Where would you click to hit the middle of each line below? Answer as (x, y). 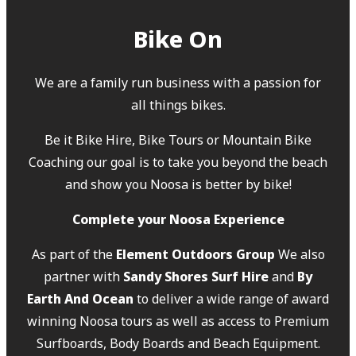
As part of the (74, 254)
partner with (83, 276)
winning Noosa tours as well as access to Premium (178, 321)
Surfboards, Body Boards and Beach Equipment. (178, 343)
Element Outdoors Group (195, 254)
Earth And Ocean (80, 298)
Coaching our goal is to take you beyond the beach (178, 162)
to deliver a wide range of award (231, 298)
